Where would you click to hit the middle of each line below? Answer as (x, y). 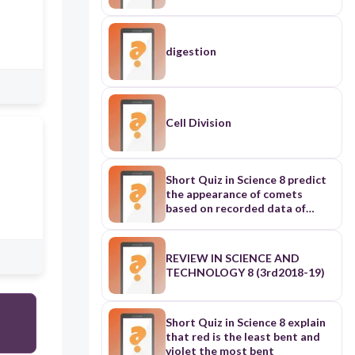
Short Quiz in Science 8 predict (246, 180)
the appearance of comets (234, 194)
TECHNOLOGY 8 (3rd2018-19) (245, 273)
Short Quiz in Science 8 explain (245, 323)
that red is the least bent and (242, 337)
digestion (191, 52)
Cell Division (198, 123)
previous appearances (222, 223)
